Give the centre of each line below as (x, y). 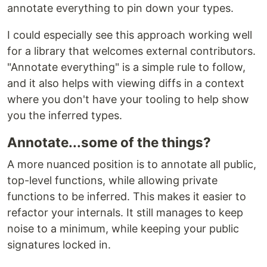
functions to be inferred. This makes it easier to (127, 196)
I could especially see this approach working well (130, 35)
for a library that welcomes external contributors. (131, 51)
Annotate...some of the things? (109, 142)
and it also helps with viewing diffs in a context (126, 83)
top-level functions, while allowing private (112, 180)
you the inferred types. (65, 115)
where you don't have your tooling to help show (128, 99)
